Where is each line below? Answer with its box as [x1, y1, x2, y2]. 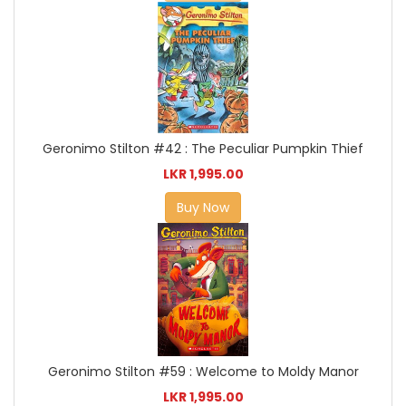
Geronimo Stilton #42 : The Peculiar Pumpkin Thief [43, 139, 363, 158]
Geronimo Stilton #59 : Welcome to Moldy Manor [47, 362, 359, 382]
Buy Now [177, 198, 229, 217]
